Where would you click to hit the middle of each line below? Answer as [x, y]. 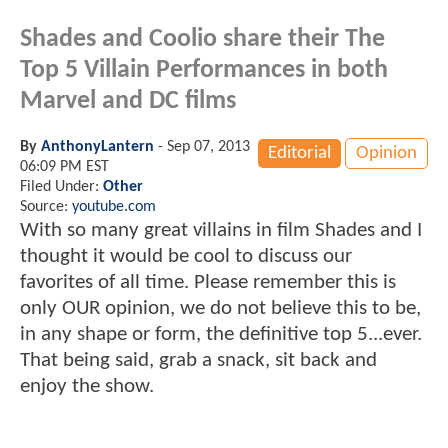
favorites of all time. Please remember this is [208, 282]
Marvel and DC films [128, 101]
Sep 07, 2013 [208, 146]
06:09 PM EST [64, 166]
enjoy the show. [87, 386]
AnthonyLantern [97, 146]
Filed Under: [61, 186]
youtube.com [114, 206]
